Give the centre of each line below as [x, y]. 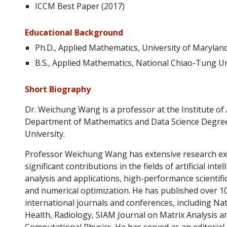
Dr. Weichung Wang [64, 109]
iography [73, 89]
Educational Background [74, 32]
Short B [40, 89]
